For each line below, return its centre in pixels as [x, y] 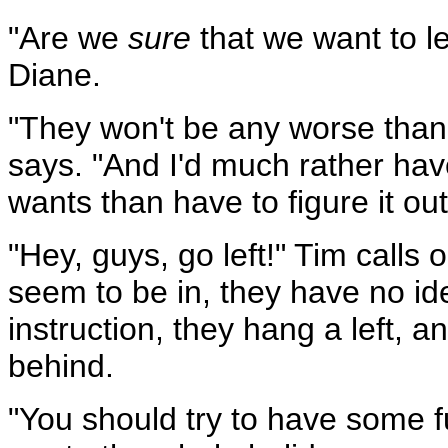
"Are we [68, 38]
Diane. [54, 75]
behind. [61, 366]
